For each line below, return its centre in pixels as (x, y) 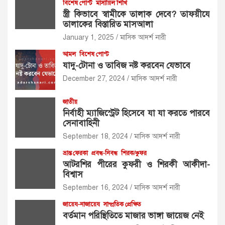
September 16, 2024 (95, 188)
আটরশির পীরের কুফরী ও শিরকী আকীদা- (136, 164)
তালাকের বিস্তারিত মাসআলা (108, 24)
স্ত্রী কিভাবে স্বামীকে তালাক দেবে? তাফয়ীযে (136, 14)
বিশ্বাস (73, 175)
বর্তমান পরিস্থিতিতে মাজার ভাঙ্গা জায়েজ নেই (133, 216)
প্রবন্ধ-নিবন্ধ (104, 153)
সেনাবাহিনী (81, 123)
